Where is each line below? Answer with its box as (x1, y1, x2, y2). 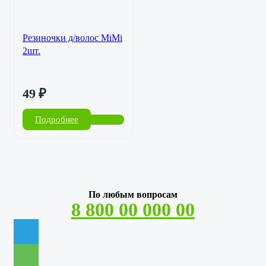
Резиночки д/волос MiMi (23, 32, 122, 43)
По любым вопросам (88, 189, 178, 200)
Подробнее (35, 114, 78, 124)
